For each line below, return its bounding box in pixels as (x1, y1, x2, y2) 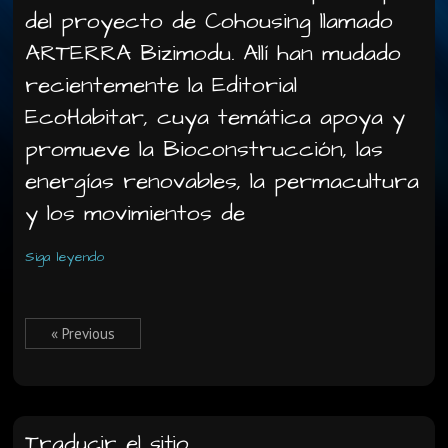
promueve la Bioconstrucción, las (25, 133, 384, 165)
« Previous (51, 324, 116, 343)
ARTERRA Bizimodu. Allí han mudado (25, 37, 402, 69)
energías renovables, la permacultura (25, 165, 420, 197)
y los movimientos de (25, 197, 246, 229)
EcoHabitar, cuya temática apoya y (25, 101, 406, 133)
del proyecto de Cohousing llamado (25, 5, 394, 37)
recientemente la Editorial (25, 69, 298, 101)
